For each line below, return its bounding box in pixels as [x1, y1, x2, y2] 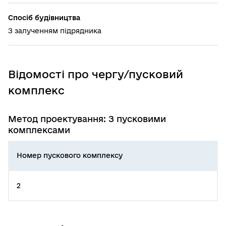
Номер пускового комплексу [17, 151, 123, 159]
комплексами [8, 125, 70, 135]
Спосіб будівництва [8, 13, 80, 22]
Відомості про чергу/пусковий [8, 68, 183, 80]
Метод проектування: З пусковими [8, 114, 166, 124]
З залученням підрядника [8, 26, 101, 35]
